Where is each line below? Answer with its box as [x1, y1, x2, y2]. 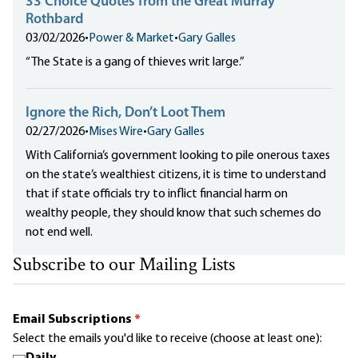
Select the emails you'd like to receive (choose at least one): [13, 332, 322, 346]
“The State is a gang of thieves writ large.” [26, 56, 245, 70]
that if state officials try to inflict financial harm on [26, 188, 288, 201]
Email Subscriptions [13, 313, 134, 327]
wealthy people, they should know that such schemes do [26, 207, 321, 221]
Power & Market [89, 32, 174, 46]
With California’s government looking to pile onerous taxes [26, 149, 330, 163]
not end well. [26, 226, 93, 240]
